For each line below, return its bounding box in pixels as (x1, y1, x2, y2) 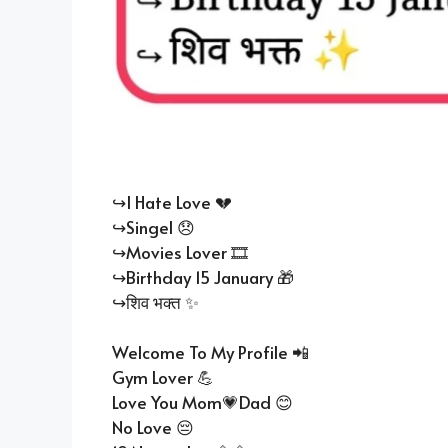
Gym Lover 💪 (112, 365, 214, 390)
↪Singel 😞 (112, 214, 195, 239)
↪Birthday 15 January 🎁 (112, 264, 294, 289)
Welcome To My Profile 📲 (112, 340, 309, 365)
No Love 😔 (112, 415, 194, 440)
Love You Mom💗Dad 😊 (112, 390, 293, 415)
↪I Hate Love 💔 (112, 189, 232, 214)
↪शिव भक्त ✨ (112, 289, 199, 314)
